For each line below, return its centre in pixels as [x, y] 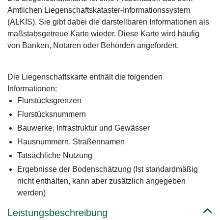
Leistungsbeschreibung [57, 213]
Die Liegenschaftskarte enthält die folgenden [85, 77]
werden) [31, 193]
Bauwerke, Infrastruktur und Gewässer [83, 128]
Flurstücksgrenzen [49, 100]
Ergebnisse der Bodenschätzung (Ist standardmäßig [108, 169]
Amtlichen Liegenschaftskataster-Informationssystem [99, 10]
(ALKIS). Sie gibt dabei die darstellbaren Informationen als [108, 22]
